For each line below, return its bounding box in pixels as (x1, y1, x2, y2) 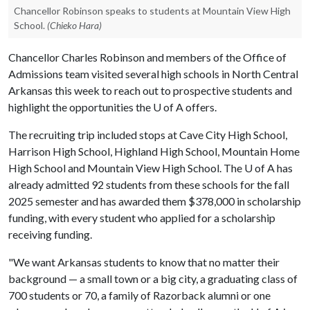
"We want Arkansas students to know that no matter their (8, 255, 280, 268)
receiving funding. (8, 228, 94, 241)
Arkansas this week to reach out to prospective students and (8, 84, 292, 97)
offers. (183, 100, 221, 113)
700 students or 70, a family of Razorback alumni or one (8, 289, 271, 302)
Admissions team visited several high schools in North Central (8, 67, 298, 80)
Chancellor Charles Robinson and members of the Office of (8, 51, 286, 64)
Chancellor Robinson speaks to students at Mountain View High (14, 5, 291, 17)
